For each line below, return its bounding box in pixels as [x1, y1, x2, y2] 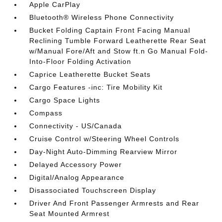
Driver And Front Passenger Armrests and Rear [29, 199, 200, 207]
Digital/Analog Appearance [29, 173, 125, 181]
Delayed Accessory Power [29, 161, 122, 168]
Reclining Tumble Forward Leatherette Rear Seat [29, 37, 207, 45]
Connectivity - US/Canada [29, 122, 122, 130]
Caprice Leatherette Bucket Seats [29, 70, 151, 78]
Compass [29, 109, 63, 117]
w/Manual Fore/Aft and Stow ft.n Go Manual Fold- [29, 47, 209, 55]
